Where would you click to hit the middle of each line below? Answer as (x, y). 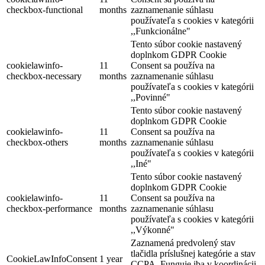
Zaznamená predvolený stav (183, 243)
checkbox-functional (45, 10)
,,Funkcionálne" (161, 31)
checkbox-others (37, 143)
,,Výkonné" (153, 230)
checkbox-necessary (44, 76)
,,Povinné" (151, 98)
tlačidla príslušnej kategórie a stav (193, 254)
